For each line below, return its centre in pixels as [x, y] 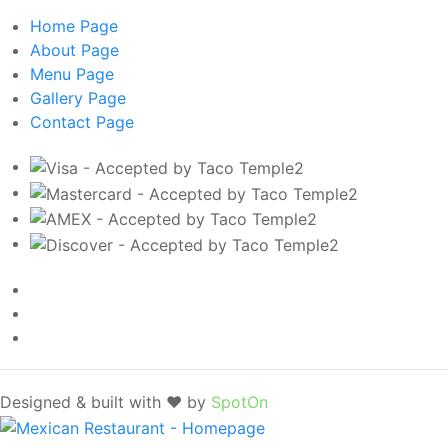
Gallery [59, 98]
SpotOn [239, 402]
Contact [63, 122]
